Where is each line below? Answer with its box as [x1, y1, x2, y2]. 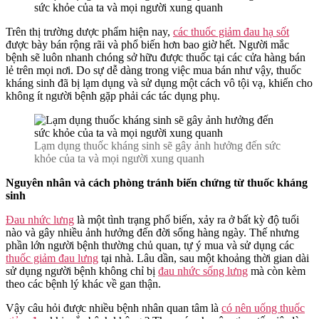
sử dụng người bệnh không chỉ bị [6, 264, 158, 277]
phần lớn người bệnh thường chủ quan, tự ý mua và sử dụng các [6, 239, 294, 251]
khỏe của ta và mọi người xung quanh [34, 152, 204, 164]
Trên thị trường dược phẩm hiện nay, [6, 25, 173, 38]
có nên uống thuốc [221, 301, 305, 314]
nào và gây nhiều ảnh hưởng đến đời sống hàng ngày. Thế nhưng [6, 226, 299, 239]
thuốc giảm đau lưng [6, 251, 98, 264]
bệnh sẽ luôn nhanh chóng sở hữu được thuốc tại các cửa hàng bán [6, 51, 305, 63]
